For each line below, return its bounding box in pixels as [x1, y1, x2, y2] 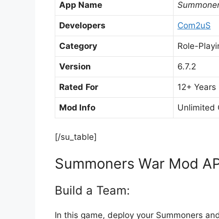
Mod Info [59, 103, 95, 113]
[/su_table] [55, 131, 97, 142]
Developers [59, 21, 106, 31]
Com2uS [177, 21, 211, 31]
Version [59, 62, 91, 72]
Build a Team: [55, 183, 130, 198]
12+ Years [177, 82, 216, 92]
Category [59, 41, 97, 51]
